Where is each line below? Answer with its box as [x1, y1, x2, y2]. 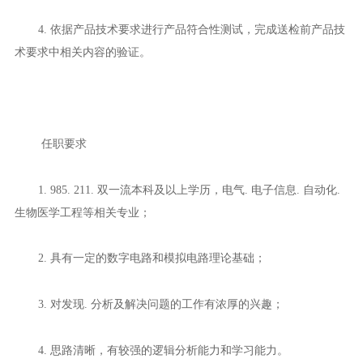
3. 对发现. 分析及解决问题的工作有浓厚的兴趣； [37, 297, 284, 310]
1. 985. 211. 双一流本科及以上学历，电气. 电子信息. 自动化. [37, 182, 340, 196]
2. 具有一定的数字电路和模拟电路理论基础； [37, 251, 266, 265]
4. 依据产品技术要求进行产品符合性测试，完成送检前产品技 [37, 22, 345, 36]
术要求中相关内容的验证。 [14, 45, 151, 58]
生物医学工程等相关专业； [14, 205, 151, 219]
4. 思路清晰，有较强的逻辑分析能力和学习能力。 [37, 343, 288, 357]
